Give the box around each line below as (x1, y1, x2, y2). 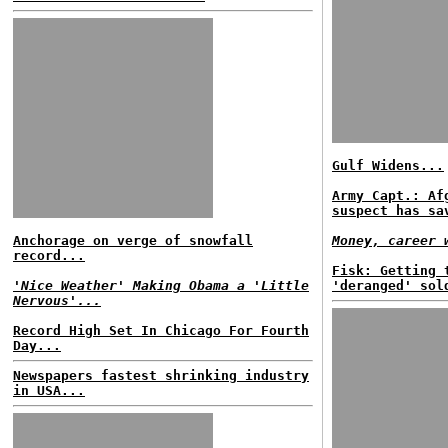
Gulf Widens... (332, 158, 444, 173)
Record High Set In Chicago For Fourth (13, 323, 309, 338)
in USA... (13, 383, 85, 398)
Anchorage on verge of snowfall (13, 233, 253, 248)
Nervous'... (13, 293, 101, 308)
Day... (13, 338, 61, 353)
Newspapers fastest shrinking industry (13, 368, 309, 383)
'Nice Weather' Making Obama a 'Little (13, 278, 309, 293)
